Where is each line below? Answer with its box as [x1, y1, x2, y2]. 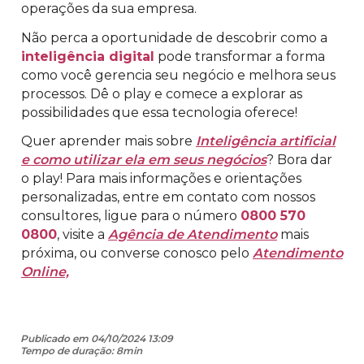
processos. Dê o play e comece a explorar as [21, 85, 302, 102]
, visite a [57, 227, 108, 243]
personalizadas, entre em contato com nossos [21, 189, 315, 206]
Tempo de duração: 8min [20, 344, 142, 357]
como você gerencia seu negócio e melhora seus [21, 67, 336, 83]
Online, [21, 264, 69, 280]
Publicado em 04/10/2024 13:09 [20, 332, 173, 345]
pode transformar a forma [154, 48, 325, 64]
